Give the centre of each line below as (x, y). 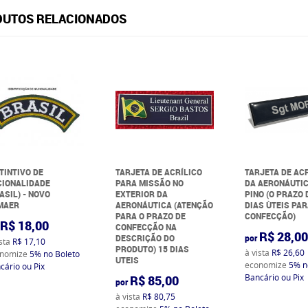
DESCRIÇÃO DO (145, 238)
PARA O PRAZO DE (150, 216)
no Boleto (61, 253)
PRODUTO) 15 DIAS (152, 249)
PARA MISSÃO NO (149, 183)
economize (267, 264)
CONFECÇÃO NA (146, 227)
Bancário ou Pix (275, 277)
